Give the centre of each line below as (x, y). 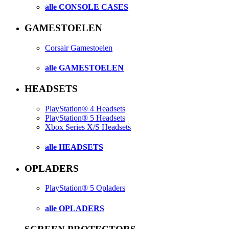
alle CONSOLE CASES (87, 7)
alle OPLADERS (75, 208)
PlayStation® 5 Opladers (85, 188)
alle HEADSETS (74, 147)
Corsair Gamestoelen (79, 48)
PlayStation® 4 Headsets (85, 109)
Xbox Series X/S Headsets (88, 127)
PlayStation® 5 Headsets (85, 118)
